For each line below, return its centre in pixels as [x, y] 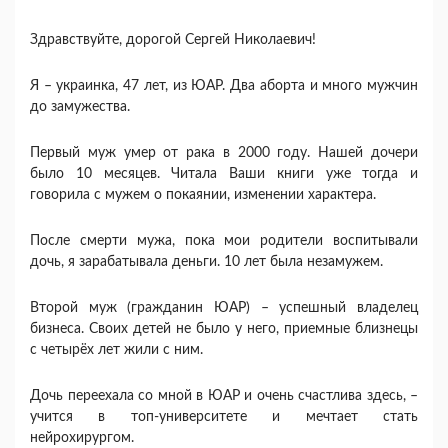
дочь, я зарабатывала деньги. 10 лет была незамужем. [206, 262]
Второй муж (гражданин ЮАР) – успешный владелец [224, 308]
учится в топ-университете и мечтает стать [224, 417]
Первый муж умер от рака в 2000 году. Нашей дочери [224, 153]
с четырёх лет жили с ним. [116, 350]
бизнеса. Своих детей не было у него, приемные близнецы [224, 329]
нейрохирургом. [82, 438]
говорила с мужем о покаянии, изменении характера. [203, 195]
